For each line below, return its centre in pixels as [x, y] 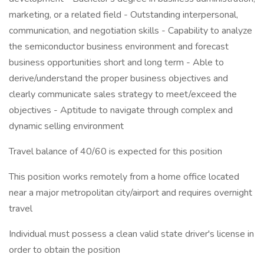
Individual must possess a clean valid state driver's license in [131, 234]
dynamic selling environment [66, 126]
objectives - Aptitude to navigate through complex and [121, 110]
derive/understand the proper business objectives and [118, 78]
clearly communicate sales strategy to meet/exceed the [123, 94]
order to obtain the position [65, 250]
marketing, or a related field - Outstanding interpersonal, [123, 15]
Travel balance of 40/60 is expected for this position [115, 151]
